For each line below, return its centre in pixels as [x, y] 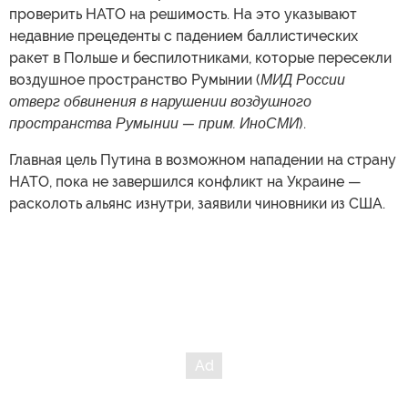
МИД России [303, 80]
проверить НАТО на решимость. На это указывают [183, 14]
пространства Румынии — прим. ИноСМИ [154, 123]
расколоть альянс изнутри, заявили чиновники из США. [197, 204]
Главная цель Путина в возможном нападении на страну [203, 160]
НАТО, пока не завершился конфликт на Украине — [185, 182]
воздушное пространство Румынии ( [135, 80]
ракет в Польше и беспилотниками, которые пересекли [200, 58]
